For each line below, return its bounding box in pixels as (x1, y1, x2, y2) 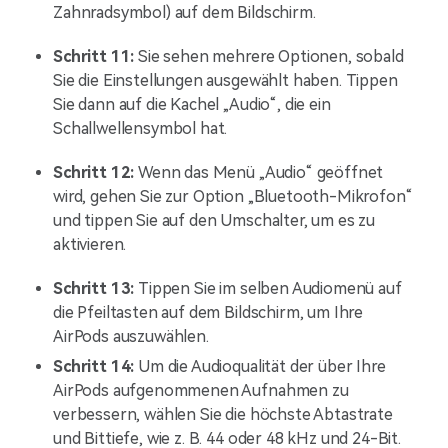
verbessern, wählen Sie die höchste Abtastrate (53, 405, 393, 424)
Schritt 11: (53, 47, 135, 66)
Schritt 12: (53, 163, 135, 182)
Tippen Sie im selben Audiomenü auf (138, 279, 402, 298)
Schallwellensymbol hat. (53, 119, 228, 138)
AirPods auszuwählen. (53, 327, 209, 346)
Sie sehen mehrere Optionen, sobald (134, 47, 404, 66)
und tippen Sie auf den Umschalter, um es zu (53, 211, 376, 230)
